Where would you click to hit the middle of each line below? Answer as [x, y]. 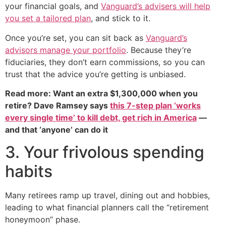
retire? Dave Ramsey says [58, 105]
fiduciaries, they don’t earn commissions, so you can [105, 62]
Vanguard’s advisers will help [156, 6]
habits [29, 172]
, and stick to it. [121, 18]
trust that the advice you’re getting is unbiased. [95, 74]
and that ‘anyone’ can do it [56, 130]
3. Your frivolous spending [105, 152]
